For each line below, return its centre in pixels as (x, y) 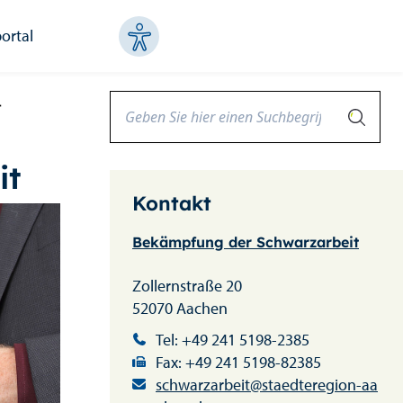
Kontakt (172, 203)
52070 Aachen (180, 308)
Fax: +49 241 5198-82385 (238, 362)
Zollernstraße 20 (187, 286)
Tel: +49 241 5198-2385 (233, 340)
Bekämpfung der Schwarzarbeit (246, 242)
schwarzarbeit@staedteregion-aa (267, 385)
